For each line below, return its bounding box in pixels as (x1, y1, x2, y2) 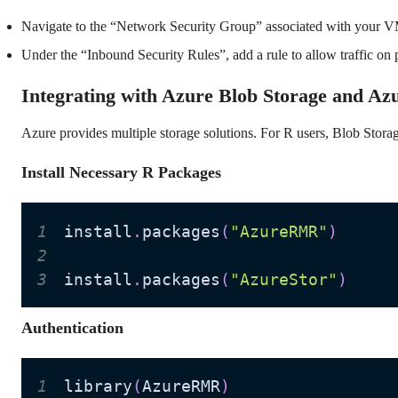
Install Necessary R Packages (21, 163, 221, 182)
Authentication (21, 319, 123, 338)
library (63, 377, 132, 396)
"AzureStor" (229, 269, 338, 289)
